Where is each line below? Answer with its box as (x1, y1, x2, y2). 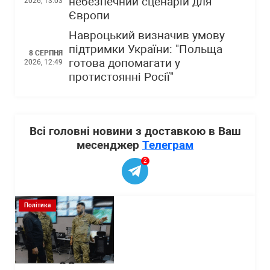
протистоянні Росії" (69, 71, 174, 84)
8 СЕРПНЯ (29, 48, 63, 57)
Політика (24, 202, 51, 209)
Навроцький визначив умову (69, 29, 225, 42)
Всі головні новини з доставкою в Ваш (29, 124, 241, 138)
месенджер (77, 138, 142, 152)
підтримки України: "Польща (69, 43, 222, 56)
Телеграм (142, 138, 193, 152)
